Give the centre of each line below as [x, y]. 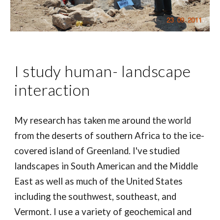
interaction [52, 90]
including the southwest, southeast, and [96, 197]
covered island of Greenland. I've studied [97, 151]
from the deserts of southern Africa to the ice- [110, 136]
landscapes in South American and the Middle [106, 166]
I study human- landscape [103, 71]
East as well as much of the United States [99, 181]
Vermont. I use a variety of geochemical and [103, 212]
